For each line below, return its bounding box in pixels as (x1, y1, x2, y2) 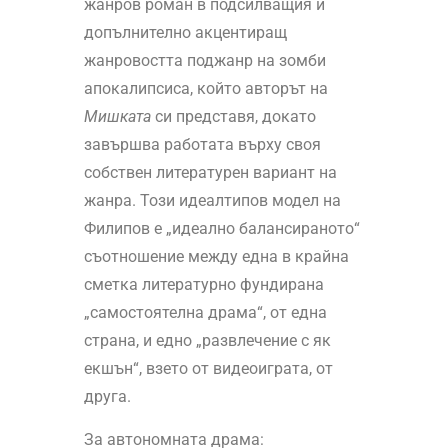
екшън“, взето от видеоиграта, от (83, 359, 333, 379)
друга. (83, 387, 131, 407)
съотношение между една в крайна (83, 247, 349, 267)
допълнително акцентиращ (83, 23, 287, 43)
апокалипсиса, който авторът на (83, 79, 328, 99)
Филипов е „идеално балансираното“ (83, 219, 360, 239)
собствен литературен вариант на (83, 163, 337, 183)
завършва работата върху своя (83, 135, 321, 155)
